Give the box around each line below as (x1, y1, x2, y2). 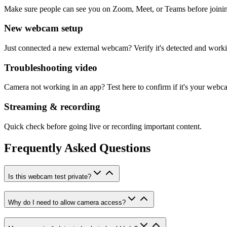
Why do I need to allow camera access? (8, 199, 126, 207)
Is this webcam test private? (8, 172, 91, 180)
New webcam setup (4, 23, 83, 34)
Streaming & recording (4, 101, 100, 112)
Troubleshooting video (4, 62, 97, 73)
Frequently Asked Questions (4, 141, 150, 155)
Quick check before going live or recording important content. (4, 122, 202, 131)
